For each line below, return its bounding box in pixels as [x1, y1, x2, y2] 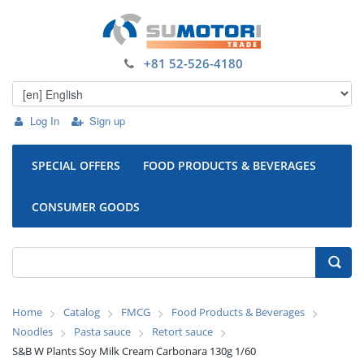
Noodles [12, 324, 53, 339]
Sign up [89, 113, 125, 128]
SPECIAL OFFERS [32, 158, 120, 173]
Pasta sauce [74, 324, 131, 339]
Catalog [63, 305, 100, 319]
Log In [30, 113, 60, 128]
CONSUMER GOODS [32, 199, 140, 214]
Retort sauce [152, 324, 213, 339]
